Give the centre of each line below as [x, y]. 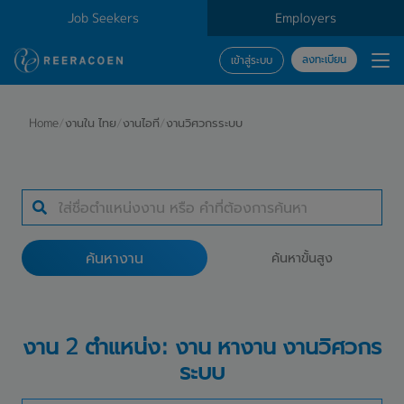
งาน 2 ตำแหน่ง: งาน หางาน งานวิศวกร [202, 346]
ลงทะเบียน [324, 60]
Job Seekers [104, 18]
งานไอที [141, 123]
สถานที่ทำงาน [74, 249]
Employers [305, 18]
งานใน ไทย [91, 123]
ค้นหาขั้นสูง [302, 258]
